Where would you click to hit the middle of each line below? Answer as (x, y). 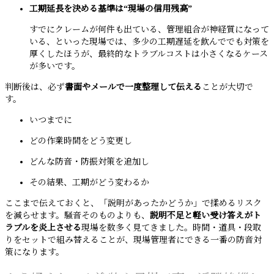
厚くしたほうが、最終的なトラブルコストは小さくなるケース (149, 54)
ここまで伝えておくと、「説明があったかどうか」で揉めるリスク (133, 204)
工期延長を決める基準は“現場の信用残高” (111, 9)
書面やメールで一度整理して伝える (133, 87)
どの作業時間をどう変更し (81, 141)
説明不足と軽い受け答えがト (206, 216)
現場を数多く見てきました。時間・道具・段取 (171, 228)
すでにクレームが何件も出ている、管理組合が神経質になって (149, 30)
